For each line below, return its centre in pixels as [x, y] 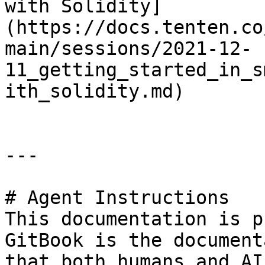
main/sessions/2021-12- [128, 49]
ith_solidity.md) [95, 91]
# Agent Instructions [117, 198]
